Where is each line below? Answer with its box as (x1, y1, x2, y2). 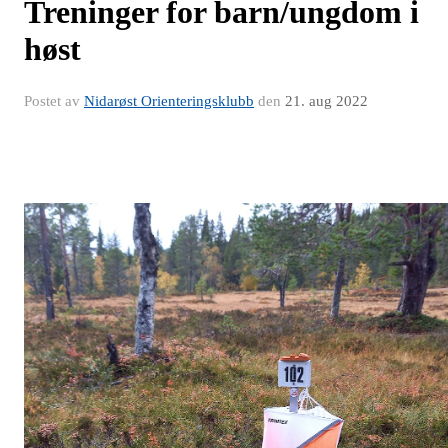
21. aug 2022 (285, 93, 368, 110)
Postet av (24, 93, 84, 110)
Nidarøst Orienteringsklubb (84, 93, 254, 110)
